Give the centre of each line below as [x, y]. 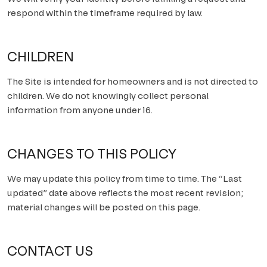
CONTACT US [50, 251]
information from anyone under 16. [80, 110]
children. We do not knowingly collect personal [108, 96]
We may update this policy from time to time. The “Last [125, 178]
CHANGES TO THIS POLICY [92, 154]
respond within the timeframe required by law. [105, 13]
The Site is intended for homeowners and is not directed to [133, 81]
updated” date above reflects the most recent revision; [125, 193]
